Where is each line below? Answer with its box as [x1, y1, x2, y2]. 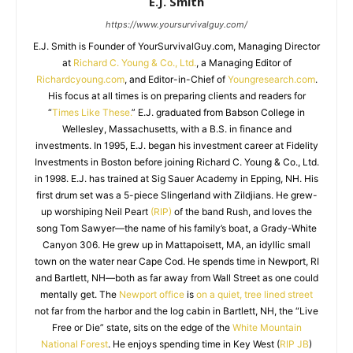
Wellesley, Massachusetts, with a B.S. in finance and [61, 123, 292, 135]
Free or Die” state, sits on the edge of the [51, 321, 232, 333]
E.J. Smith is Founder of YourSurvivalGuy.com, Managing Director [33, 40, 320, 52]
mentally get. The [40, 288, 119, 300]
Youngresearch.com [227, 73, 315, 85]
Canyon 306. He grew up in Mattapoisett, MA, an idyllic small [43, 239, 310, 251]
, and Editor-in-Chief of [124, 73, 228, 85]
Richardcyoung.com [35, 73, 124, 85]
